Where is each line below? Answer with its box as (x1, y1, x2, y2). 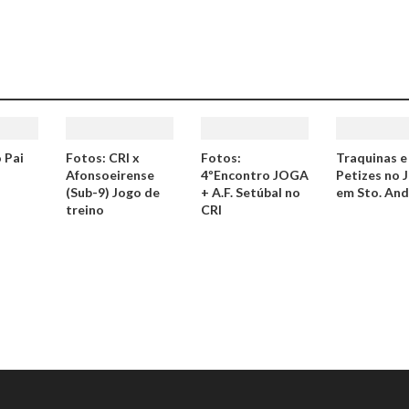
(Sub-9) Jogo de (66, 184, 161, 200)
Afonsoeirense (66, 167, 155, 183)
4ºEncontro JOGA (201, 167, 309, 183)
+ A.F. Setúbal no (201, 184, 301, 200)
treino (66, 202, 105, 217)
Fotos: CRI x (66, 150, 141, 165)
